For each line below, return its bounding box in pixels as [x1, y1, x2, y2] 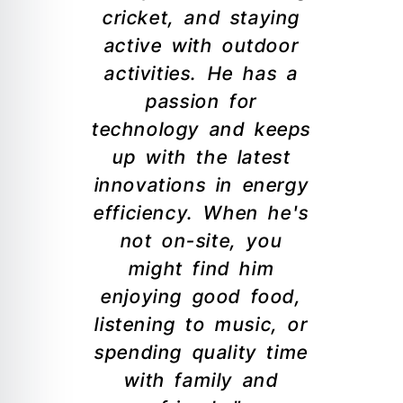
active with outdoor [103, 34, 300, 58]
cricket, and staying [102, 6, 300, 30]
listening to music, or [94, 313, 309, 336]
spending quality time [94, 341, 309, 364]
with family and [124, 369, 279, 392]
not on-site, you [120, 229, 283, 253]
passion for [146, 90, 257, 113]
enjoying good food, [101, 285, 302, 309]
